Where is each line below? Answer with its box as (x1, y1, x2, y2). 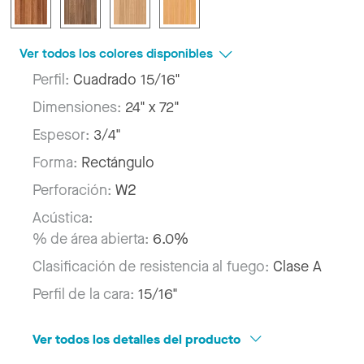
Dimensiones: (32, 97, 125, 118)
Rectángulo (81, 153, 154, 173)
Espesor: (32, 125, 93, 145)
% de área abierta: (32, 229, 149, 249)
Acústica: (32, 208, 93, 228)
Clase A (273, 257, 322, 277)
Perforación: (32, 180, 115, 201)
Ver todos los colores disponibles (19, 45, 216, 63)
